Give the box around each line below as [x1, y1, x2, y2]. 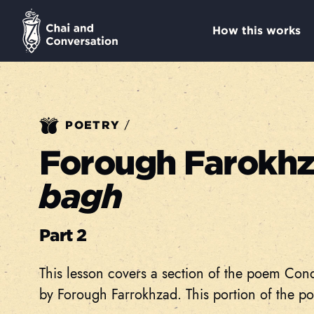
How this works [212, 24, 301, 37]
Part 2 [39, 225, 87, 245]
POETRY [62, 118, 124, 132]
